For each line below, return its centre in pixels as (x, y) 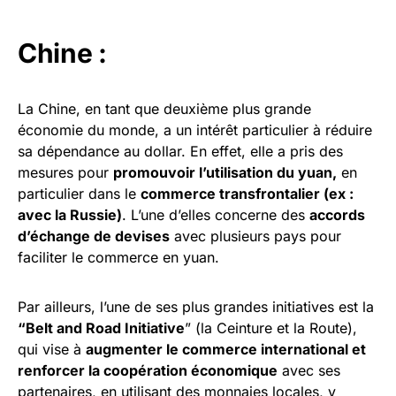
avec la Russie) (70, 215)
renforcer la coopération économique (148, 371)
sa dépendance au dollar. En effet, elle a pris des (180, 152)
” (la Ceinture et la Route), (271, 328)
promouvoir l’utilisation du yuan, (225, 173)
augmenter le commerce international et (226, 350)
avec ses (309, 371)
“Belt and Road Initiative (101, 328)
